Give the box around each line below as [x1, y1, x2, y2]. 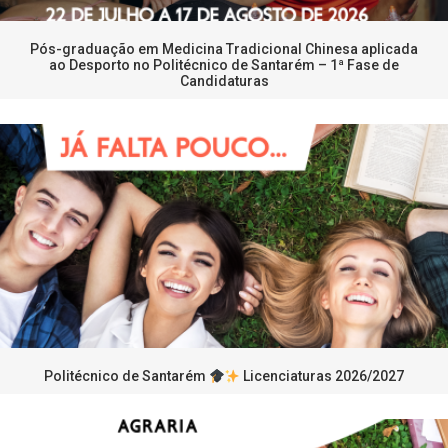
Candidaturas [179, 73, 269, 90]
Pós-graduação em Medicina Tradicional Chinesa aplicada [30, 41, 418, 58]
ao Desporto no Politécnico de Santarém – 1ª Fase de [49, 57, 399, 74]
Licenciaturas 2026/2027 [240, 368, 405, 385]
